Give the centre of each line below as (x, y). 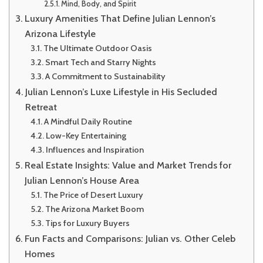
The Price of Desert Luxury (93, 195)
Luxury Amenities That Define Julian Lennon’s (120, 18)
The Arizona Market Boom (94, 209)
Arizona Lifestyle (60, 33)
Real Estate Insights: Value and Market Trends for (128, 165)
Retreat (41, 107)
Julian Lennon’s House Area (82, 180)
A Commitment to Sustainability (105, 76)
